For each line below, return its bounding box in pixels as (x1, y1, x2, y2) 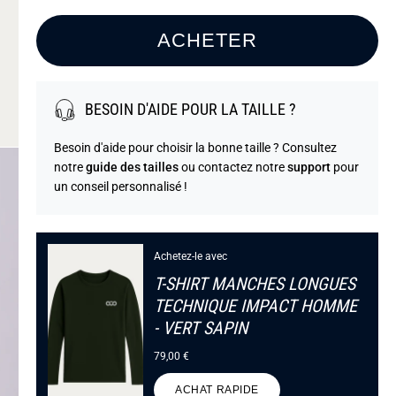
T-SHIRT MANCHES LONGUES (154, 273, 356, 294)
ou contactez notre (178, 160, 287, 175)
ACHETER (156, 29, 258, 52)
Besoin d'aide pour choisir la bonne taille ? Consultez (53, 141, 337, 156)
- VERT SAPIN (154, 317, 248, 339)
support (286, 160, 331, 175)
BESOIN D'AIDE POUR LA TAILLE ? (84, 101, 296, 118)
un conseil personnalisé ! (53, 179, 187, 194)
